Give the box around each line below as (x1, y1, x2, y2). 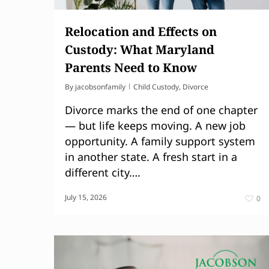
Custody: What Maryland (65, 41, 214, 58)
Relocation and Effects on (65, 23, 217, 40)
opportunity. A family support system (65, 133, 255, 148)
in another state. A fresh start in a (65, 149, 237, 164)
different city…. (65, 165, 141, 180)
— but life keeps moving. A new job (65, 118, 246, 133)
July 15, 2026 (65, 192, 107, 202)
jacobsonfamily (75, 81, 125, 92)
